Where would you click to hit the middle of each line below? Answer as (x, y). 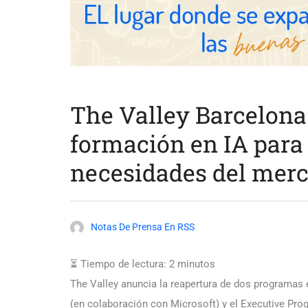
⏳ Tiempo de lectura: (118, 264)
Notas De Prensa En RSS (143, 227)
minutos (196, 264)
